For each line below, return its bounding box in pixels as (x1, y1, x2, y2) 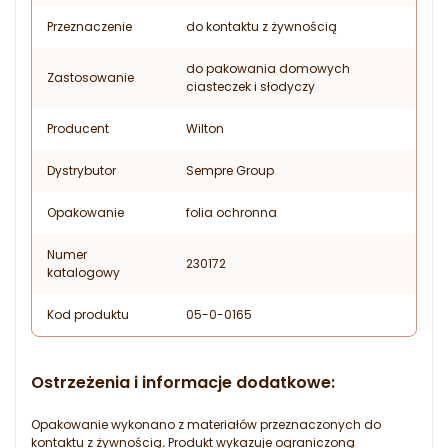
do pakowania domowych (186, 60, 350, 78)
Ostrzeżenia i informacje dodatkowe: (31, 371, 335, 395)
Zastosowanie (47, 69, 134, 87)
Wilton (186, 120, 224, 138)
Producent (47, 120, 109, 138)
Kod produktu (47, 306, 129, 324)
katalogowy (47, 264, 120, 282)
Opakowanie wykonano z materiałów (31, 416, 257, 434)
